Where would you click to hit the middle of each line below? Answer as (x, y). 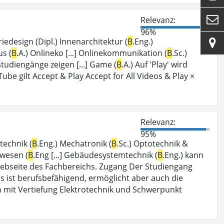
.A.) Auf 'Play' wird (154, 64)
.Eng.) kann (183, 155)
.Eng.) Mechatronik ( (74, 143)
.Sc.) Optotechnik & (152, 143)
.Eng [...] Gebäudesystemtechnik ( (95, 155)
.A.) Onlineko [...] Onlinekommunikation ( (92, 53)
